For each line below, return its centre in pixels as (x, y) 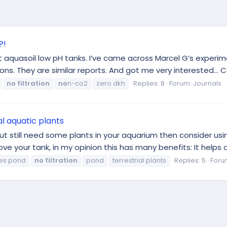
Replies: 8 (149, 84)
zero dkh (111, 84)
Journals (207, 84)
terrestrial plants (139, 161)
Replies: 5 (190, 161)
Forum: (181, 84)
